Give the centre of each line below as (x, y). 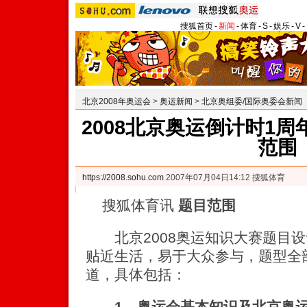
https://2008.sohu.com (123, 177)
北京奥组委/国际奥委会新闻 (252, 101)
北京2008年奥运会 (116, 101)
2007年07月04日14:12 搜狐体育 (224, 177)
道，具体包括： (136, 274)
